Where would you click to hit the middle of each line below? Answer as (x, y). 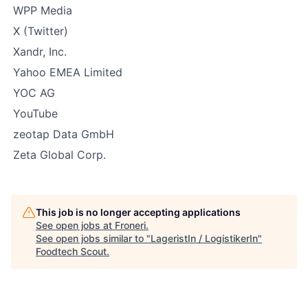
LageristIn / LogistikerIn (204, 238)
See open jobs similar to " (93, 238)
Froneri (130, 225)
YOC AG (34, 93)
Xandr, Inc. (40, 52)
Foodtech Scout (71, 251)
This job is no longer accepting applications (138, 212)
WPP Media (43, 10)
